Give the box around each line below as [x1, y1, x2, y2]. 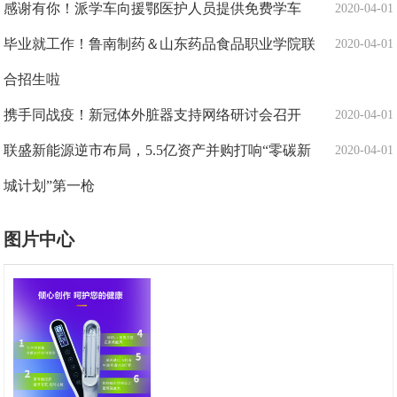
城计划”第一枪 [4, 178, 96, 193]
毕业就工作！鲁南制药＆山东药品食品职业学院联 [4, 36, 316, 51]
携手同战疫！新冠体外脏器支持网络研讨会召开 [4, 107, 302, 122]
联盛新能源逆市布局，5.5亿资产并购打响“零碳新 [4, 143, 312, 158]
